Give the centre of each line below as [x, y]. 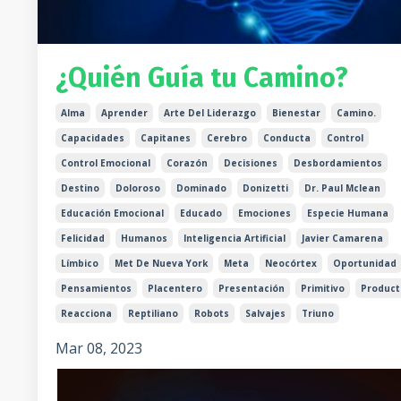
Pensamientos [96, 288]
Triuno [318, 313]
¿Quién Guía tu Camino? [202, 77]
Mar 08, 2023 [99, 348]
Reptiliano [153, 313]
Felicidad [83, 238]
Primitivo [323, 288]
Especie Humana [348, 213]
